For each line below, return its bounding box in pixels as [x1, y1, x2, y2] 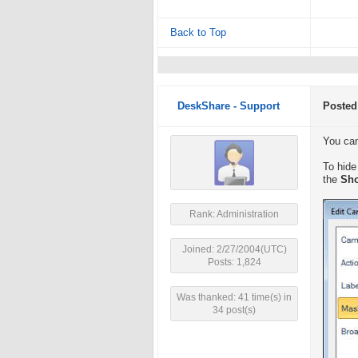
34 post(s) [213, 304, 256, 316]
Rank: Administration [189, 209, 279, 220]
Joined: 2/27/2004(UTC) [181, 244, 287, 255]
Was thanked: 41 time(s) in [177, 292, 292, 303]
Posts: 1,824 [207, 257, 261, 268]
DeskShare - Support [177, 101, 280, 112]
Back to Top [170, 27, 226, 38]
